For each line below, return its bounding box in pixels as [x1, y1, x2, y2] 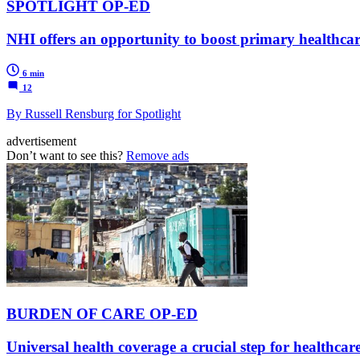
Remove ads [126, 148, 189, 162]
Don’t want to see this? [6, 148, 126, 162]
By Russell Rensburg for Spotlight [6, 106, 181, 121]
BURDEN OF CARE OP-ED [6, 305, 198, 323]
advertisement [6, 133, 76, 148]
